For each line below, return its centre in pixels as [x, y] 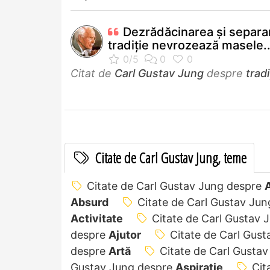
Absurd [89, 202]
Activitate [97, 218]
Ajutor [125, 234]
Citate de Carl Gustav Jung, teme [169, 157]
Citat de [93, 73]
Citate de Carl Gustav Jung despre [175, 186]
